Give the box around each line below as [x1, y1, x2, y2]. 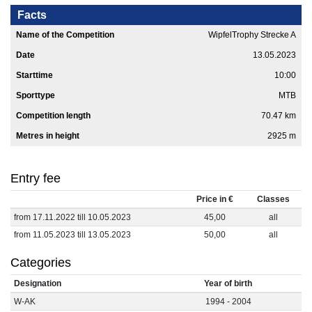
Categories [10, 256, 71, 270]
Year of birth [204, 279, 252, 289]
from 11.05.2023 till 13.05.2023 [14, 230, 131, 240]
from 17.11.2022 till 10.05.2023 [14, 212, 131, 223]
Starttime [16, 70, 53, 81]
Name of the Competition [16, 30, 114, 40]
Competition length [16, 111, 91, 121]
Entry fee [10, 171, 61, 186]
